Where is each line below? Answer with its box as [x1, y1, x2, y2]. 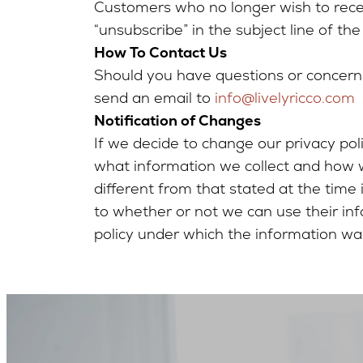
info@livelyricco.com [214, 88, 355, 107]
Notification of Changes [93, 111, 261, 130]
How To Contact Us [93, 43, 227, 62]
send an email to [93, 88, 215, 107]
